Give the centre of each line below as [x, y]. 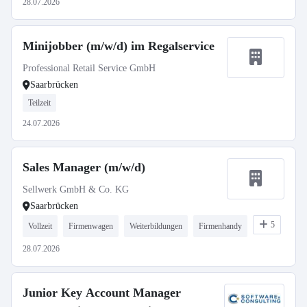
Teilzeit [39, 103]
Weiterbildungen [156, 226]
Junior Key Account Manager [102, 293]
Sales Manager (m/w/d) [84, 167]
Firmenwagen [91, 226]
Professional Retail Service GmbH [89, 68]
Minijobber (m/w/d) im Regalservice [119, 46]
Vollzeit [40, 226]
